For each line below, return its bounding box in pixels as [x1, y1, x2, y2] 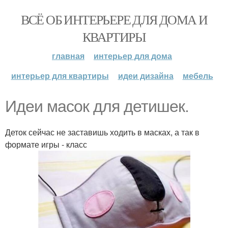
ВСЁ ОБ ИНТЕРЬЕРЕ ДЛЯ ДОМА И [20, 11, 208, 28]
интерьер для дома [94, 50, 172, 62]
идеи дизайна [118, 70, 174, 81]
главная [52, 50, 84, 62]
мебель [182, 70, 213, 81]
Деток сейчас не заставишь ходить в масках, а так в [5, 126, 199, 138]
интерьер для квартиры [11, 70, 109, 81]
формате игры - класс [5, 138, 87, 150]
